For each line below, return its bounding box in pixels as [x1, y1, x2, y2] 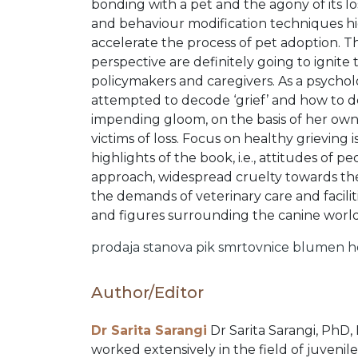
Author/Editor [91, 283, 204, 303]
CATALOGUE [6, 183, 190, 218]
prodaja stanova [91, 240, 193, 256]
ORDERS [6, 28, 132, 63]
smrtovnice [218, 240, 289, 256]
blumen [292, 240, 344, 256]
